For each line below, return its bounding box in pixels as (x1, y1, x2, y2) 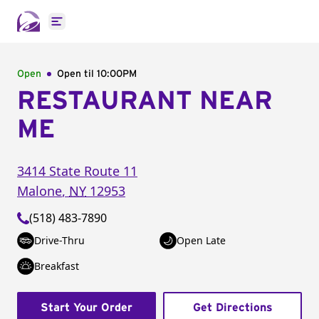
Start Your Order (41, 302, 132, 313)
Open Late (177, 234, 226, 247)
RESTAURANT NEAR (17, 88, 273, 114)
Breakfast (34, 259, 79, 273)
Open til (57, 69, 97, 79)
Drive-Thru (34, 234, 85, 247)
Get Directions (192, 302, 273, 313)
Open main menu (56, 21, 150, 37)
